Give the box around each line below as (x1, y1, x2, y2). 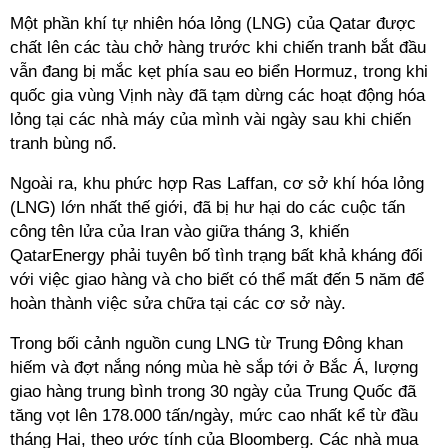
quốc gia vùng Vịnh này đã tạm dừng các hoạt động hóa (10, 86, 425, 105)
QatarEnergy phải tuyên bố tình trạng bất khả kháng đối (10, 246, 423, 265)
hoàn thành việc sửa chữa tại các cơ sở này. (10, 294, 346, 313)
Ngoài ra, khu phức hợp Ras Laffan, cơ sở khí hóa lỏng (10, 174, 424, 193)
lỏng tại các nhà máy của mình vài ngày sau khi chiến (10, 110, 411, 129)
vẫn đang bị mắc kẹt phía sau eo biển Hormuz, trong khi (10, 62, 428, 81)
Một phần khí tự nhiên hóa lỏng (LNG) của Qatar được (10, 14, 416, 33)
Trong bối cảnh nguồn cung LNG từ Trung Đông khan (10, 334, 403, 353)
